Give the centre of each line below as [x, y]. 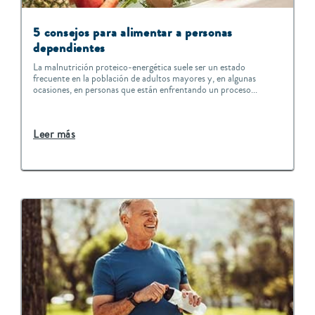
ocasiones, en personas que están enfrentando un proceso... [145, 90]
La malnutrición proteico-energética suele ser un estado [139, 68]
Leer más [54, 135]
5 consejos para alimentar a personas [133, 33]
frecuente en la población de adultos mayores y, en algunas [144, 79]
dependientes [70, 48]
